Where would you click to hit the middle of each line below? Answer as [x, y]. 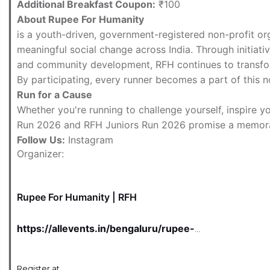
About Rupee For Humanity [80, 19]
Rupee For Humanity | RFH [77, 197]
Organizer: [40, 153]
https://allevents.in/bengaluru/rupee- [106, 228]
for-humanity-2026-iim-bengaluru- [102, 240]
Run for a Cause [55, 94]
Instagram [89, 140]
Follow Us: [41, 140]
